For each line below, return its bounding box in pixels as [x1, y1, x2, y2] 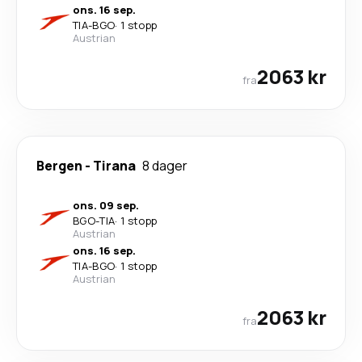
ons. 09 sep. [73, 198, 139, 213]
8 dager [142, 157, 187, 175]
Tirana [93, 157, 136, 175]
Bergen [36, 157, 82, 175]
